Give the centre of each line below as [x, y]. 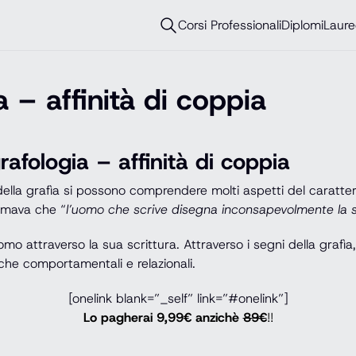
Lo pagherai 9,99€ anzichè [163, 317]
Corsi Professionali [230, 25]
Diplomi [302, 25]
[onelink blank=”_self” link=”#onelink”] [178, 298]
